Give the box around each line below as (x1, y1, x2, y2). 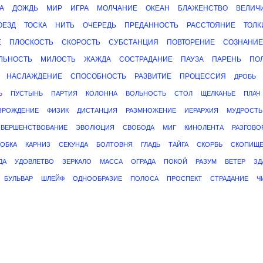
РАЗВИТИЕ (134, 72, 171, 80)
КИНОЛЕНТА (184, 124, 224, 131)
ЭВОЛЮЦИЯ (76, 124, 114, 131)
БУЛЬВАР (4, 175, 33, 182)
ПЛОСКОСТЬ (9, 38, 53, 46)
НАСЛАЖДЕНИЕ (6, 72, 62, 80)
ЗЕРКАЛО (62, 158, 92, 165)
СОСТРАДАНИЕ (119, 55, 173, 63)
